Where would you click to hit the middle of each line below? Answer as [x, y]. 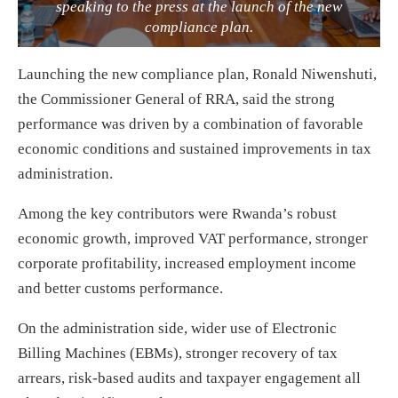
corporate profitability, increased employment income [187, 263]
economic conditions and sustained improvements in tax [195, 148]
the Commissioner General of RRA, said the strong [176, 99]
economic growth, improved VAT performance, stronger [193, 238]
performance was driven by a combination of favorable [191, 123]
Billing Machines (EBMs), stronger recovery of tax [178, 353]
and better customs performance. [120, 288]
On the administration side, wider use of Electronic [177, 328]
